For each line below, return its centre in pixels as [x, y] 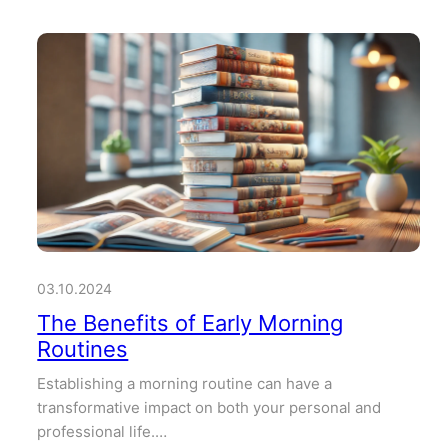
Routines [83, 349]
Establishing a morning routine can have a [185, 384]
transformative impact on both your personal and [209, 408]
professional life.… [102, 432]
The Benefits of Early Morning [190, 323]
